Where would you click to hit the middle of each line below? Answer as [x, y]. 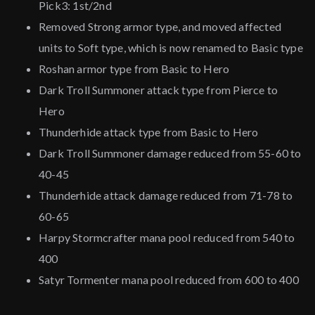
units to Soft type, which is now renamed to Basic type [171, 48]
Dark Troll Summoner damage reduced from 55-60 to [170, 153]
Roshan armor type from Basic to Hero [134, 69]
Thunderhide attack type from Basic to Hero [149, 132]
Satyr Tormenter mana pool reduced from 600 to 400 [169, 280]
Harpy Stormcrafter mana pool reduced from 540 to [167, 238]
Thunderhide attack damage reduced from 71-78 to [166, 195]
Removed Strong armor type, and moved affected [160, 27]
